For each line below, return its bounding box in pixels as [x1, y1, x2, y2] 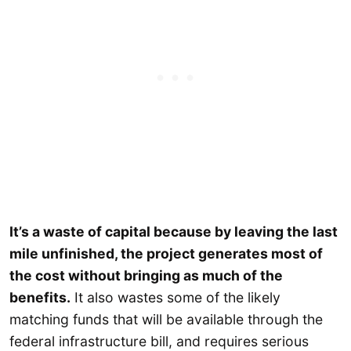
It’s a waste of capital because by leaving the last [9, 223, 338, 241]
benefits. [9, 289, 71, 306]
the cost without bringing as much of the [9, 267, 283, 284]
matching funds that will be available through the [9, 311, 323, 328]
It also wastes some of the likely [71, 289, 280, 306]
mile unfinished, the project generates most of [9, 245, 323, 262]
